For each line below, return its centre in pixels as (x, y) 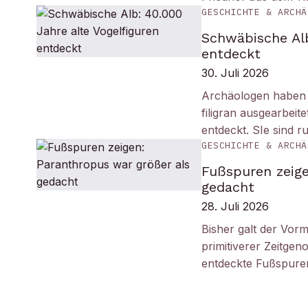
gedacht (228, 187)
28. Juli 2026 (235, 206)
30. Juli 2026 (235, 73)
